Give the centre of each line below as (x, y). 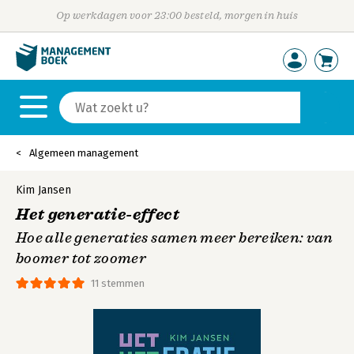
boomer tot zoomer (81, 258)
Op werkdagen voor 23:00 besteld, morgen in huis (177, 15)
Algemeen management (84, 153)
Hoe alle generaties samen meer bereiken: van (175, 238)
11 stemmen (118, 283)
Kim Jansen (43, 190)
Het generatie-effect (98, 215)
